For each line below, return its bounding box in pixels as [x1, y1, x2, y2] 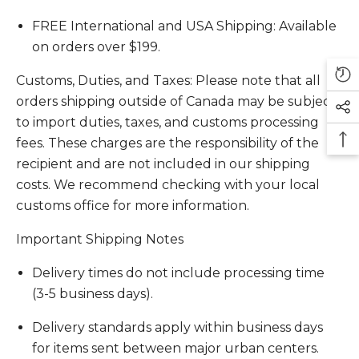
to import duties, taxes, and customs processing [16, 115, 319, 131]
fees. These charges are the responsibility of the [16, 135, 319, 151]
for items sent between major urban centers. [32, 341, 319, 357]
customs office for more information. [16, 198, 249, 214]
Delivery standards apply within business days [32, 320, 323, 336]
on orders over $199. [32, 39, 160, 55]
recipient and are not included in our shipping [16, 156, 310, 172]
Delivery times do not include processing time [32, 265, 325, 281]
